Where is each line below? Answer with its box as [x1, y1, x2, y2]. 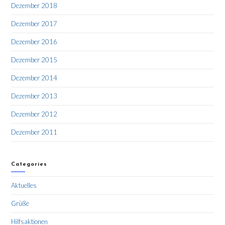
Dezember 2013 [11, 92, 58, 100]
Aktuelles [11, 181, 37, 190]
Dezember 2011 [11, 128, 58, 137]
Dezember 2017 [11, 20, 58, 28]
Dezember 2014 [11, 74, 58, 82]
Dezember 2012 [11, 110, 58, 119]
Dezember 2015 [11, 56, 58, 64]
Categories [11, 162, 48, 168]
